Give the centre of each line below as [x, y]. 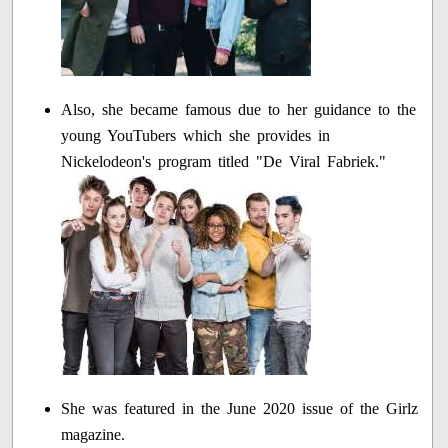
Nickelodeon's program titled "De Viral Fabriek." [224, 161]
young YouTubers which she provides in [196, 135]
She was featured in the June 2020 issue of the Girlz [240, 408]
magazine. [93, 434]
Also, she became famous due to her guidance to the [239, 109]
